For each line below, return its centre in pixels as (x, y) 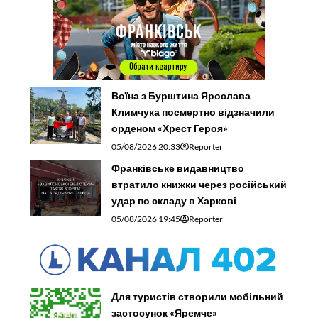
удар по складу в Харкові (174, 200)
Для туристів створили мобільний (198, 296)
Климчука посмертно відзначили (193, 111)
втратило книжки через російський (199, 184)
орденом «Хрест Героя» (170, 128)
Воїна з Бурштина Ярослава (181, 95)
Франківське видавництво (178, 168)
